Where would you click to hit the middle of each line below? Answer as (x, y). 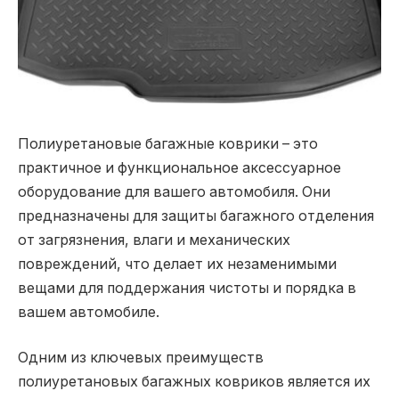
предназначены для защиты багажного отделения (196, 216)
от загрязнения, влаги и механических (154, 240)
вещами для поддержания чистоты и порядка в (187, 288)
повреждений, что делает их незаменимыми (177, 264)
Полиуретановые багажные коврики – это (168, 143)
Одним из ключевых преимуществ (141, 358)
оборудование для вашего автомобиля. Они (174, 191)
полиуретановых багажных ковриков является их (194, 382)
